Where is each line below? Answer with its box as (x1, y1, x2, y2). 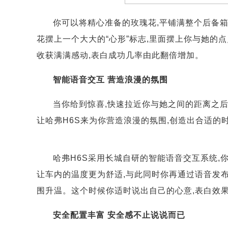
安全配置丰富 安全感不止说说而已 (53, 210, 185, 219)
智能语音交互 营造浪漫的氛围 (53, 75, 168, 84)
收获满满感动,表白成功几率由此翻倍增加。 (37, 50, 204, 60)
